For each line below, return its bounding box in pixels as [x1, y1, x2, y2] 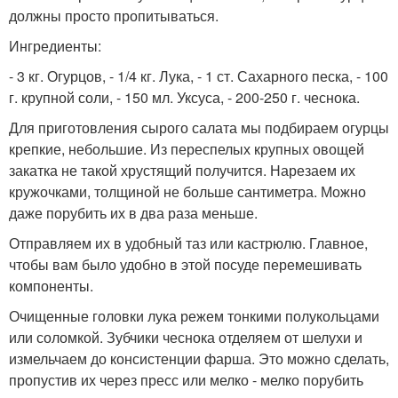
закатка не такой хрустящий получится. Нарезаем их [9, 160, 355, 180]
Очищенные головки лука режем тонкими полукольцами [9, 306, 379, 326]
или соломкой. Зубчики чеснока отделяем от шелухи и [9, 327, 362, 347]
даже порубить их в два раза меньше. [9, 203, 258, 223]
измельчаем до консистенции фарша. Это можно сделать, [9, 348, 389, 369]
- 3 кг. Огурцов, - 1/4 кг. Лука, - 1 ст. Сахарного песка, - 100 [9, 66, 388, 86]
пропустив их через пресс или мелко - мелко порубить [9, 370, 363, 390]
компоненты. [9, 275, 93, 296]
